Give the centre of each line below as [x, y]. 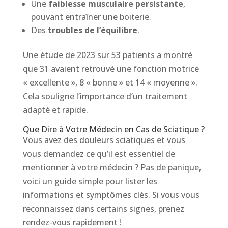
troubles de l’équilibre [92, 30]
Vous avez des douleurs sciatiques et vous [104, 140]
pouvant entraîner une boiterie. [91, 17]
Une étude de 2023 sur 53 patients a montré [107, 55]
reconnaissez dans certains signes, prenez [103, 209]
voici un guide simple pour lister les [90, 181]
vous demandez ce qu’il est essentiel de [99, 154]
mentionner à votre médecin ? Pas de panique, [112, 168]
